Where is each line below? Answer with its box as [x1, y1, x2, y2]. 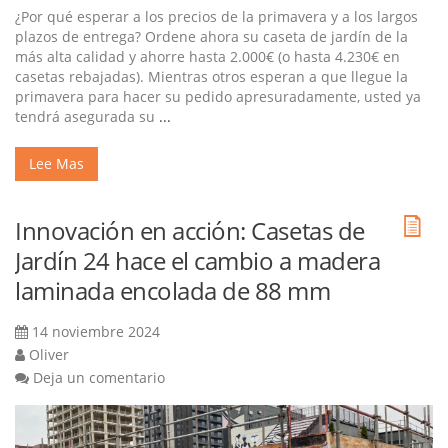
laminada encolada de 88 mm [15, 274, 331, 308]
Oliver [29, 345, 69, 365]
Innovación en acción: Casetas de [15, 214, 365, 248]
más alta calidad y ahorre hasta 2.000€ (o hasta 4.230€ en [15, 47, 400, 67]
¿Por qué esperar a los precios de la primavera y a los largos [15, 7, 418, 27]
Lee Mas [29, 154, 84, 174]
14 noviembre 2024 [32, 322, 160, 342]
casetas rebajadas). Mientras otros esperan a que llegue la [15, 67, 408, 87]
